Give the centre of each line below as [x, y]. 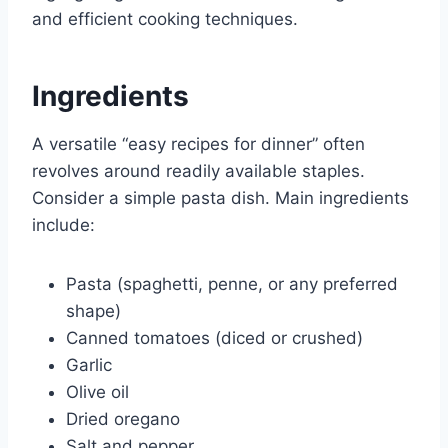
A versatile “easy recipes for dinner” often [198, 144]
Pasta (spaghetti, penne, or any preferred [232, 284]
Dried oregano [123, 419]
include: [63, 225]
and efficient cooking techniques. [165, 19]
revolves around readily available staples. [198, 171]
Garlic [89, 365]
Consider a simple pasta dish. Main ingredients [220, 198]
